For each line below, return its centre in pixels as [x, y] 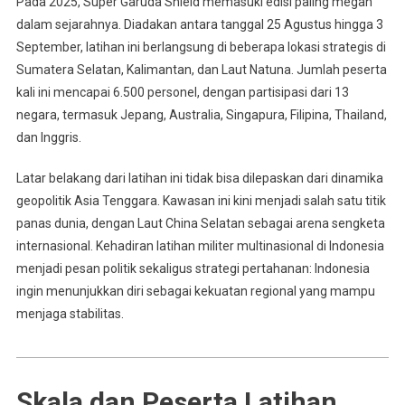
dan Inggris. [48, 137]
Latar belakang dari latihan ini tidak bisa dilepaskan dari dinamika [199, 178]
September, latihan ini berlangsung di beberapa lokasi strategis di [201, 47]
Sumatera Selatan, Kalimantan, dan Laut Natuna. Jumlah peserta [201, 69]
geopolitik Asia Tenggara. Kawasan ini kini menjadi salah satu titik [201, 200]
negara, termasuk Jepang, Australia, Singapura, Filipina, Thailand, [201, 114]
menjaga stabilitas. [70, 313]
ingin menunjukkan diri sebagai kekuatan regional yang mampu [195, 291]
